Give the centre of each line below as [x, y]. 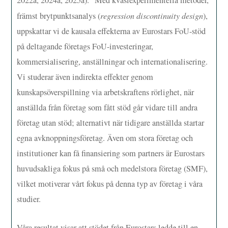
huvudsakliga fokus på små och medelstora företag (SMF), [112, 168]
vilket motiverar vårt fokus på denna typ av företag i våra [110, 183]
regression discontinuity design [152, 15]
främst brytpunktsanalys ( [59, 16]
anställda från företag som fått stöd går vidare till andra [107, 107]
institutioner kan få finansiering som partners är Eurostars [111, 153]
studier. [29, 199]
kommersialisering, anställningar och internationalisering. [112, 61]
